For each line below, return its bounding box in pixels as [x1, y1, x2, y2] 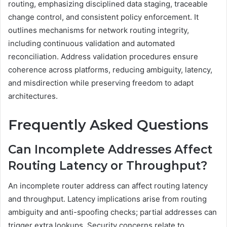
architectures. [8, 91, 58, 101]
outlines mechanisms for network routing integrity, [8, 25, 189, 35]
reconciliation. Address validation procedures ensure [8, 52, 198, 62]
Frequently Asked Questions [8, 117, 208, 134]
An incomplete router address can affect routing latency [8, 181, 208, 191]
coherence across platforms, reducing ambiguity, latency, [8, 65, 212, 75]
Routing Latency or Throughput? [8, 158, 207, 173]
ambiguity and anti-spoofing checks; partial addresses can [8, 207, 217, 217]
